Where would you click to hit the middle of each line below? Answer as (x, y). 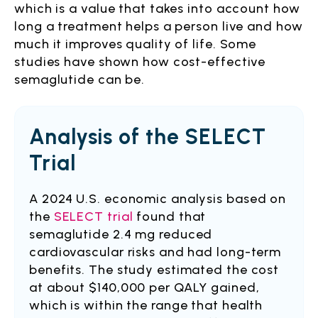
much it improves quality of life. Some (136, 44)
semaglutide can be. (80, 79)
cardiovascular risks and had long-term (155, 252)
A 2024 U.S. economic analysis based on (158, 199)
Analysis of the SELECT (148, 137)
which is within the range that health (146, 305)
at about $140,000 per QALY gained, (144, 287)
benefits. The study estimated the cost (154, 270)
